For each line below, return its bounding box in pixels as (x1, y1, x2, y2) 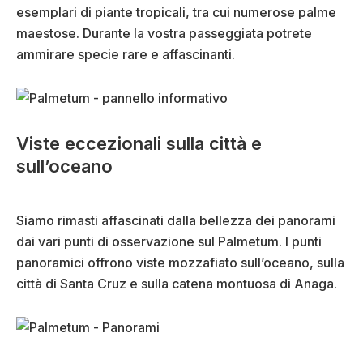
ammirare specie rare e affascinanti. (16, 46, 235, 63)
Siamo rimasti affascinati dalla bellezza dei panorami (16, 212, 335, 229)
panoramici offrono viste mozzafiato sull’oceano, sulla (16, 254, 344, 271)
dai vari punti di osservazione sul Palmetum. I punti (16, 233, 322, 250)
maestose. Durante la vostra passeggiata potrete (16, 25, 312, 42)
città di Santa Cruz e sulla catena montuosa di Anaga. (16, 275, 337, 293)
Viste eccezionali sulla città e (16, 133, 262, 155)
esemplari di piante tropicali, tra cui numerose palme (16, 4, 336, 21)
